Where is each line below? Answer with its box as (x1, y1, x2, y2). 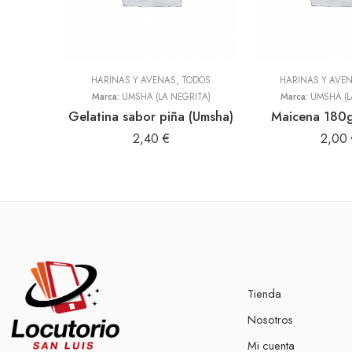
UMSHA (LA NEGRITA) (121, 90, 211, 103)
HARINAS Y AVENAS (91, 74, 176, 86)
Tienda (247, 285, 281, 302)
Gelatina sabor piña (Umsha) (68, 107, 233, 126)
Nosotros (247, 311, 293, 328)
